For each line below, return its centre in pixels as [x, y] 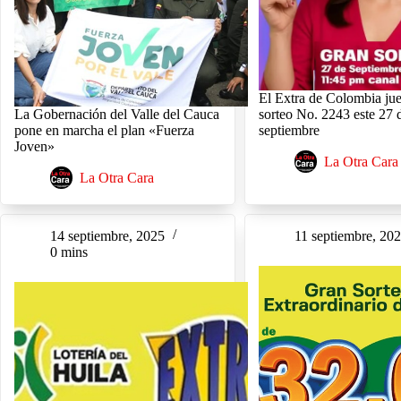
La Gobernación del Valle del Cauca [117, 114]
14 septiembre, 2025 [107, 235]
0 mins [69, 252]
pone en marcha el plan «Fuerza [104, 130]
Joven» [34, 146]
